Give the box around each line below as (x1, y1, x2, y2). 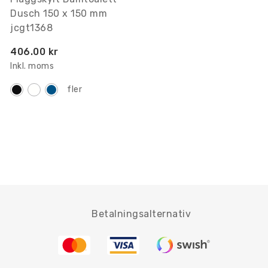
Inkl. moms (10, 60, 54, 71)
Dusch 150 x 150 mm (10, 7, 107, 19)
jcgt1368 (10, 22, 53, 33)
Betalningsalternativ (92, 208, 191, 220)
